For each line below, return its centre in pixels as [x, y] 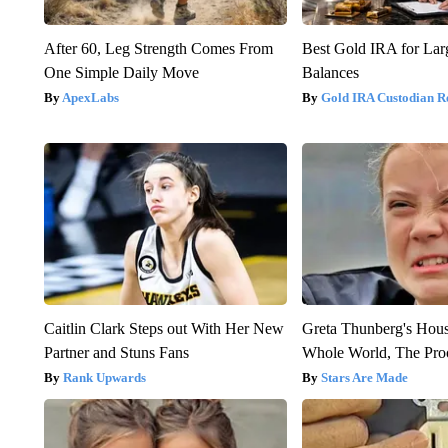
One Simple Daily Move [121, 72]
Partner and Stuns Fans [116, 352]
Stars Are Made [365, 377]
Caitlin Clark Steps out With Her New [163, 328]
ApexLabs [90, 97]
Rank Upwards [104, 377]
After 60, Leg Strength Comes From [158, 48]
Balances [331, 72]
